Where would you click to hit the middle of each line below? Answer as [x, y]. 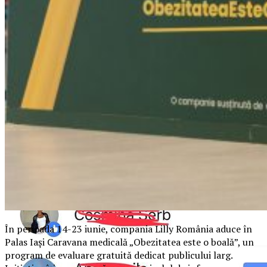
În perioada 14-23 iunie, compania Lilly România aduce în [128, 229]
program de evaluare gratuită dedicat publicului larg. [119, 255]
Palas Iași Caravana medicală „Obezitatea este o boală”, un [129, 242]
